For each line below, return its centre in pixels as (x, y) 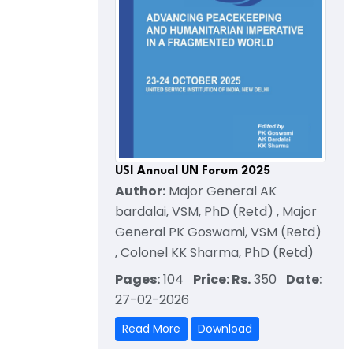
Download (225, 329)
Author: (140, 191)
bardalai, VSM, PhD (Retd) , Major (216, 212)
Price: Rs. (222, 280)
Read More (151, 329)
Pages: (137, 280)
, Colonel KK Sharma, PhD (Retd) (214, 253)
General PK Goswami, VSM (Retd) (218, 232)
